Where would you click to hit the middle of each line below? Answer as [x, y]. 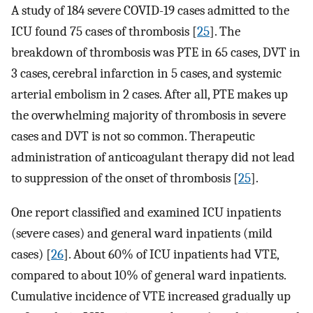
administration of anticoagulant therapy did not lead [153, 158]
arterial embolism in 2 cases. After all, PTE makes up [150, 95]
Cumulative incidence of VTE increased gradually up [151, 297]
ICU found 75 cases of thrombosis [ [104, 32]
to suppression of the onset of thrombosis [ [125, 179]
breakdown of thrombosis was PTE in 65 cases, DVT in [156, 53]
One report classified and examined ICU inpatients [146, 213]
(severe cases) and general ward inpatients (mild [142, 234]
